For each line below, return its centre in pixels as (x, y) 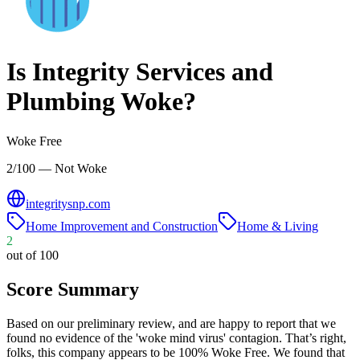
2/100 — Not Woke (57, 168)
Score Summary (73, 289)
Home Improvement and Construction (122, 226)
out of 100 (33, 255)
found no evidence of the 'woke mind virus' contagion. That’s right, (176, 337)
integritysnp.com (68, 203)
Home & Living (278, 226)
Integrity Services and (153, 72)
